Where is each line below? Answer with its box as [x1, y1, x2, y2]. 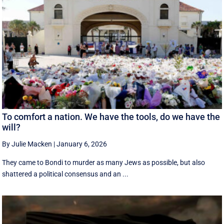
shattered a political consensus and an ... [2, 169, 129, 178]
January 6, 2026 [56, 139, 107, 148]
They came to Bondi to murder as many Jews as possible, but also [2, 158, 205, 166]
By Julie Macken [2, 139, 52, 148]
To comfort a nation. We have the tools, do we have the [2, 111, 220, 122]
